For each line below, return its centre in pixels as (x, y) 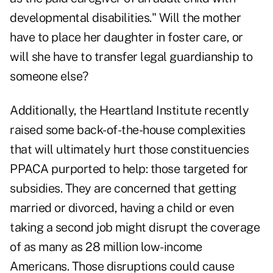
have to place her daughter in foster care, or (126, 37)
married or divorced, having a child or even (122, 208)
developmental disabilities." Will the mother (125, 18)
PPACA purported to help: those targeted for (129, 169)
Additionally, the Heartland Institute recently (129, 111)
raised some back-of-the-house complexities (127, 130)
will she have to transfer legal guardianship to (131, 57)
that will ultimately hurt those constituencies (129, 150)
